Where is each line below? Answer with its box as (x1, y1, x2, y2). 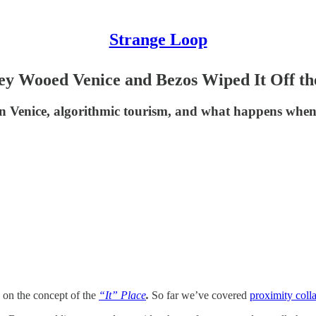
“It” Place (99, 288, 146, 301)
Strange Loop (109, 30, 207, 49)
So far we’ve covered (152, 288, 250, 301)
